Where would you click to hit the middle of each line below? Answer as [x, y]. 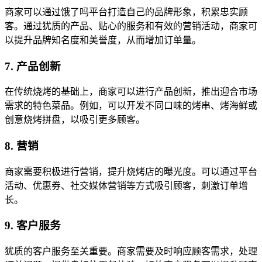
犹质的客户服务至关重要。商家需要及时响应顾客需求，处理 [131, 251]
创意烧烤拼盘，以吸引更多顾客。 [75, 120]
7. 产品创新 [33, 66]
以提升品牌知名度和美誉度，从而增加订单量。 [103, 40]
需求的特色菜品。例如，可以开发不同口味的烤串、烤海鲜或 [131, 106]
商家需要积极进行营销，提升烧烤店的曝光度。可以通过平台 [131, 171]
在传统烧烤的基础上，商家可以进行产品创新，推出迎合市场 [131, 92]
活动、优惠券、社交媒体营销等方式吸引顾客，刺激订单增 [126, 185]
